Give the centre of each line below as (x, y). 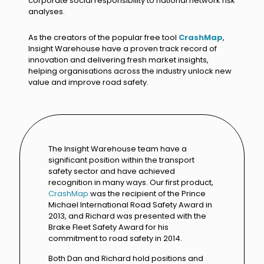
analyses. (47, 11)
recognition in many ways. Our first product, (131, 182)
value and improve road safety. (89, 82)
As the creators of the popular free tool (104, 37)
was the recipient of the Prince (147, 193)
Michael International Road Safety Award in (130, 204)
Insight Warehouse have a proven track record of (123, 48)
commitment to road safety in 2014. (115, 238)
